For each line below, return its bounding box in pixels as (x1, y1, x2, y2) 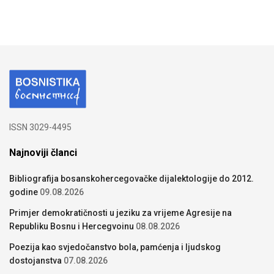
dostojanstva (9, 256, 62, 266)
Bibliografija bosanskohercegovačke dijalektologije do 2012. (9, 174, 254, 184)
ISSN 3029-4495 (9, 122, 72, 133)
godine (9, 187, 38, 198)
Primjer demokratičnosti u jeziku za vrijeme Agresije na (9, 208, 232, 218)
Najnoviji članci (9, 147, 77, 159)
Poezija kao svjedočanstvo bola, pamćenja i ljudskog (9, 242, 221, 253)
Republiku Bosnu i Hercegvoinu (9, 221, 134, 232)
